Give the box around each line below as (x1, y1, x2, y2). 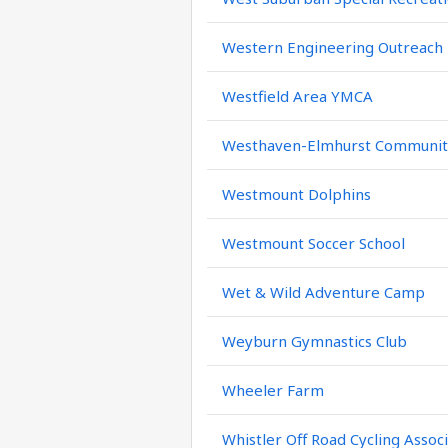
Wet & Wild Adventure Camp (222, 282, 425, 302)
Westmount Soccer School (222, 233, 405, 253)
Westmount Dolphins (222, 184, 371, 204)
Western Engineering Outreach (222, 37, 443, 57)
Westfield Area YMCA (222, 86, 373, 106)
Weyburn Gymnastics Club (222, 331, 407, 351)
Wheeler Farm (222, 380, 324, 400)
